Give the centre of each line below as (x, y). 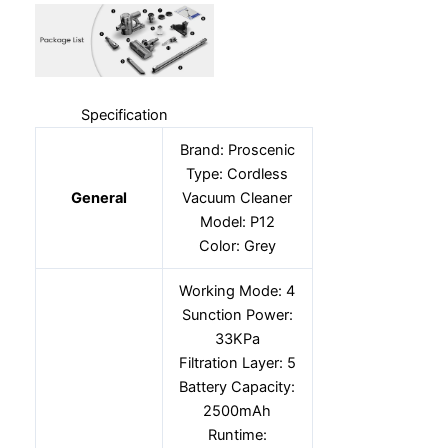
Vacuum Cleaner (237, 197)
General (98, 197)
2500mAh (237, 410)
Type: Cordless (237, 173)
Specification (124, 114)
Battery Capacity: (237, 386)
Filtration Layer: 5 (237, 362)
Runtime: (237, 434)
